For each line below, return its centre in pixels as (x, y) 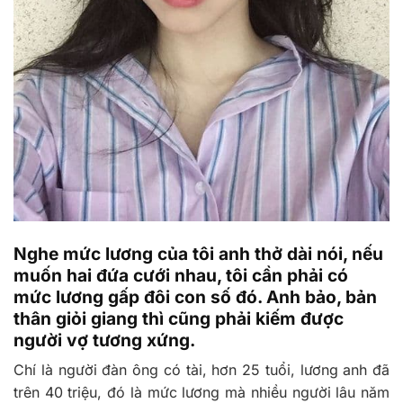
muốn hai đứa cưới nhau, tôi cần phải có (181, 275)
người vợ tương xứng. (104, 340)
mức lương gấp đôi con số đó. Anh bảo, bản (195, 296)
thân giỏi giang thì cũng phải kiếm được (179, 318)
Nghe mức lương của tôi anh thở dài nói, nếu (198, 253)
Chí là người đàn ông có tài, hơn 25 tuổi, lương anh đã (201, 370)
